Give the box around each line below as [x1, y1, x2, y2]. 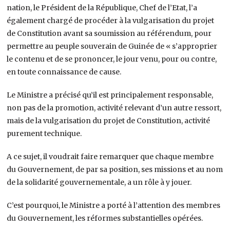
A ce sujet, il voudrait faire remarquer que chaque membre [7, 151, 214, 161]
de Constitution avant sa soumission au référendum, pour [7, 28, 212, 38]
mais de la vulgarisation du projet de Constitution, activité [7, 116, 210, 125]
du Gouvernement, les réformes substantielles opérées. [7, 213, 203, 223]
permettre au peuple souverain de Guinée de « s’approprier [7, 41, 218, 51]
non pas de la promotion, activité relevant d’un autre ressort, [7, 103, 222, 112]
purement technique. [7, 128, 82, 138]
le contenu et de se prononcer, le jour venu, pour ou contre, [7, 54, 217, 64]
